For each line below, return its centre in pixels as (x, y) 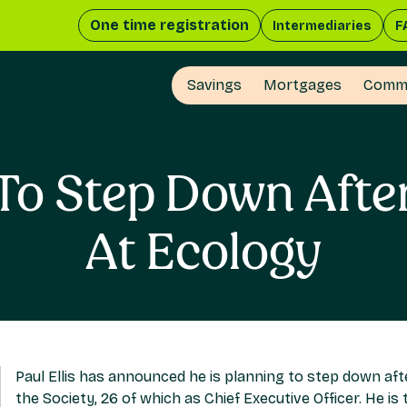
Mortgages (303, 84)
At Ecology (203, 252)
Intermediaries (322, 25)
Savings (214, 84)
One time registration (169, 25)
